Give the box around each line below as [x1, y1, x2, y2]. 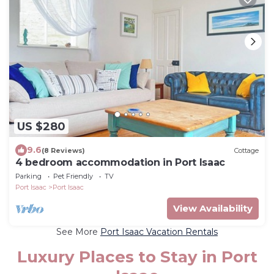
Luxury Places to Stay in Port [17, 247, 257, 267]
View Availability [173, 202, 253, 215]
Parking [15, 172, 42, 181]
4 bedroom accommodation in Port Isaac [15, 157, 226, 169]
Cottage [234, 146, 259, 155]
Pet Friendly [53, 172, 93, 181]
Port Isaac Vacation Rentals [100, 226, 218, 238]
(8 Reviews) [42, 146, 85, 155]
